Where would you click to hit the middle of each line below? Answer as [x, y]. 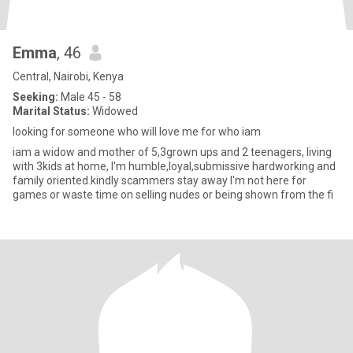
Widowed [114, 111]
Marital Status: [51, 111]
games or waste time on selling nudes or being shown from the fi [173, 195]
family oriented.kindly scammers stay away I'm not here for [160, 180]
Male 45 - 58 [90, 97]
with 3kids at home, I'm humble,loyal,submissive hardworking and [62, 166]
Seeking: [35, 97]
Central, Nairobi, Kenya [68, 76]
